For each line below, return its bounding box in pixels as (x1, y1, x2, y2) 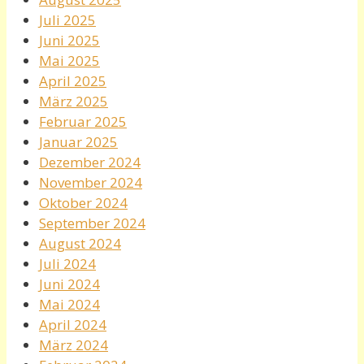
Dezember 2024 (39, 153, 141, 172)
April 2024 (39, 315, 106, 335)
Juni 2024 (39, 275, 100, 294)
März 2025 (39, 92, 108, 111)
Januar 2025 (39, 132, 118, 152)
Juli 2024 (39, 254, 96, 274)
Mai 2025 (39, 51, 100, 71)
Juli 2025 (39, 11, 96, 30)
